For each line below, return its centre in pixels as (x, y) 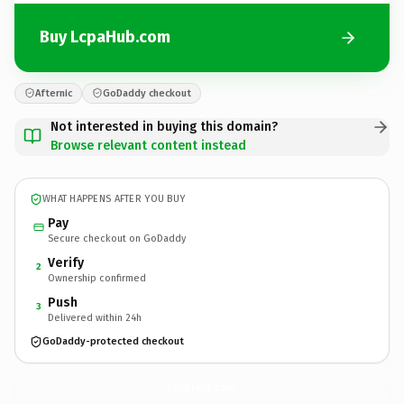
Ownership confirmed (97, 278)
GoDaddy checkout (147, 93)
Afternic (54, 93)
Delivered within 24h (95, 317)
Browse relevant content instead (148, 145)
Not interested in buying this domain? (164, 126)
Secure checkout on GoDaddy (117, 238)
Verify (66, 262)
